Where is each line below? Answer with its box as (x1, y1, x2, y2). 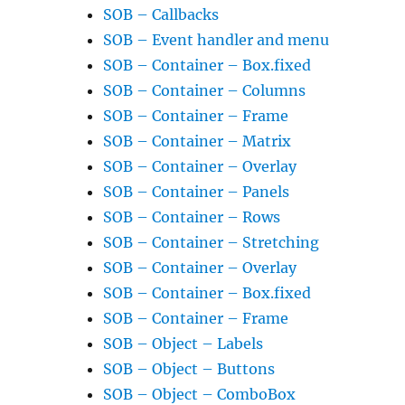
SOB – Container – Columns (103, 81, 306, 99)
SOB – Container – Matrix (103, 132, 292, 150)
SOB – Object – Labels (103, 334, 264, 353)
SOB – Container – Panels (103, 183, 290, 201)
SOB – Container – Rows (103, 208, 281, 226)
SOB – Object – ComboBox (103, 385, 297, 403)
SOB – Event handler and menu (103, 31, 330, 49)
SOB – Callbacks (103, 5, 220, 24)
